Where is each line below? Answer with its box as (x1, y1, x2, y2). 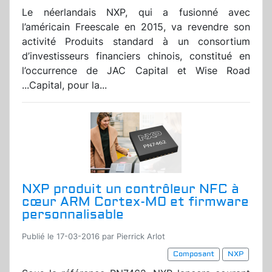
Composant (173, 250, 214, 259)
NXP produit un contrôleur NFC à (22, 181, 239, 198)
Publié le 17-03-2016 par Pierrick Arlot (22, 232, 165, 242)
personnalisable (22, 206, 124, 223)
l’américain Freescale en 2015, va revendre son (22, 21, 250, 33)
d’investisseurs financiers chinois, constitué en (22, 50, 250, 63)
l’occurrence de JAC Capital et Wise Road (22, 64, 250, 77)
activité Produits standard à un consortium (22, 35, 250, 48)
